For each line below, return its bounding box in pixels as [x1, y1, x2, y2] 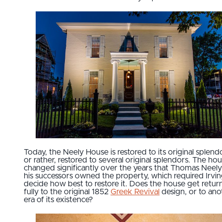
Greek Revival [111, 188, 160, 196]
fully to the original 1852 [24, 188, 111, 196]
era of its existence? [24, 196, 93, 204]
